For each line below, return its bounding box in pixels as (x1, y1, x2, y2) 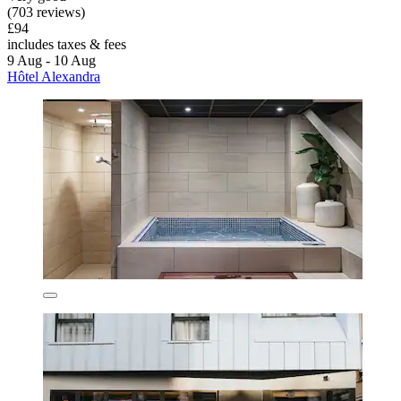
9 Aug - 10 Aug (7, 53, 96, 69)
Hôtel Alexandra (7, 69, 100, 85)
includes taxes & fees (7, 37, 126, 53)
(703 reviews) (7, 4, 85, 21)
